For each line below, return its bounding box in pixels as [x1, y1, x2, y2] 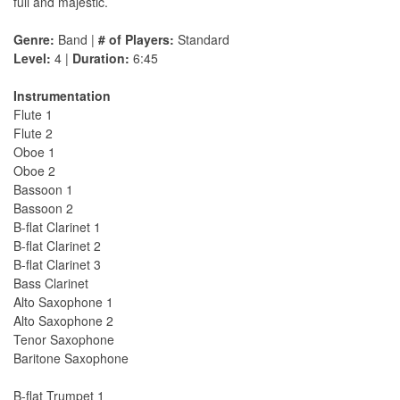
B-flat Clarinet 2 [13, 237, 101, 255]
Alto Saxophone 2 [13, 312, 113, 330]
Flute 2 [13, 124, 53, 143]
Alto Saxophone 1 [13, 293, 113, 312]
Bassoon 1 [13, 180, 73, 199]
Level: [13, 49, 51, 68]
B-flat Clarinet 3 [13, 255, 101, 274]
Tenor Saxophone [13, 330, 114, 349]
